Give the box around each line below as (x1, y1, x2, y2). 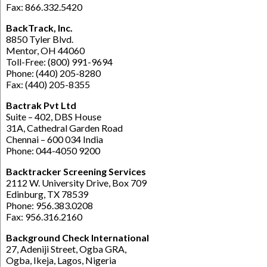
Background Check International (6, 232, 149, 244)
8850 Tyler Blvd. (6, 33, 73, 45)
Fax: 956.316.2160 (6, 211, 82, 223)
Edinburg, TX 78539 (6, 188, 88, 200)
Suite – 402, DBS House (6, 111, 101, 123)
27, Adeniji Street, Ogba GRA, (6, 243, 126, 255)
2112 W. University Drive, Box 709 (6, 177, 147, 189)
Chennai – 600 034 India (6, 133, 103, 145)
